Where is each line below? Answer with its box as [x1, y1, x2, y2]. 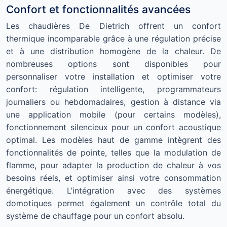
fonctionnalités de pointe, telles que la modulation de [6, 147, 221, 158]
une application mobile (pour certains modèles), [6, 109, 221, 120]
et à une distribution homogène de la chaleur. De [6, 46, 221, 56]
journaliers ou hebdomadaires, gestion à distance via [6, 97, 221, 107]
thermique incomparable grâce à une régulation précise [6, 33, 221, 44]
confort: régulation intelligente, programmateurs [6, 84, 221, 94]
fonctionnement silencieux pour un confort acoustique [6, 122, 221, 132]
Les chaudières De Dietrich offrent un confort [6, 21, 221, 31]
